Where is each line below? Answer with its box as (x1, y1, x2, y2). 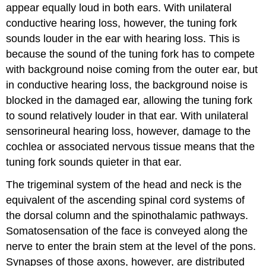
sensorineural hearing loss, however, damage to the (6, 125, 251, 137)
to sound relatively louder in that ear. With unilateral (6, 109, 249, 122)
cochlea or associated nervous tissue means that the (6, 140, 255, 153)
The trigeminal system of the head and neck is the (6, 179, 242, 191)
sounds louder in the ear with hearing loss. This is (6, 32, 240, 45)
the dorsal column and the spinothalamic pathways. (6, 210, 249, 222)
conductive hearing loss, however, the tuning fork (6, 17, 237, 29)
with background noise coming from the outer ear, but (6, 63, 258, 75)
